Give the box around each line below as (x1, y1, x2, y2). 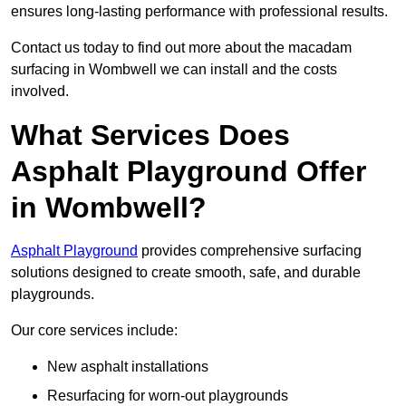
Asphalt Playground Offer (11, 155, 366, 188)
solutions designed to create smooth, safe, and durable (11, 265, 361, 281)
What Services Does (11, 119, 290, 152)
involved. (11, 83, 69, 100)
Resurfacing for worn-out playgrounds (47, 388, 288, 404)
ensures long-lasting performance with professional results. (11, 4, 388, 20)
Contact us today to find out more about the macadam (11, 40, 352, 56)
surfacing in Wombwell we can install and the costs (11, 62, 337, 78)
